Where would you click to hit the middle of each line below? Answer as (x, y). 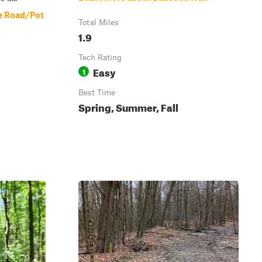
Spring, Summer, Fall (128, 106)
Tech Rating (100, 57)
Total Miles (99, 22)
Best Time (97, 92)
